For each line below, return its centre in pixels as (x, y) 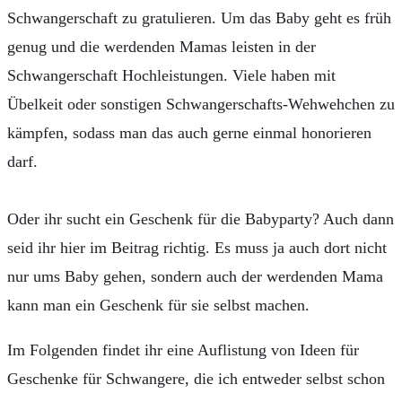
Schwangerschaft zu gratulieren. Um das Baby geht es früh (199, 18)
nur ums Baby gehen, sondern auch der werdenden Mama (195, 276)
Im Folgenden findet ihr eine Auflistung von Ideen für (183, 350)
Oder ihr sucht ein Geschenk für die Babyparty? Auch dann (201, 219)
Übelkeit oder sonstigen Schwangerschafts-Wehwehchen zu (201, 104)
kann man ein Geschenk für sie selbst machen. (158, 305)
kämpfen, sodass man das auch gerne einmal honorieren (189, 133)
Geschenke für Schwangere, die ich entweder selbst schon (196, 379)
